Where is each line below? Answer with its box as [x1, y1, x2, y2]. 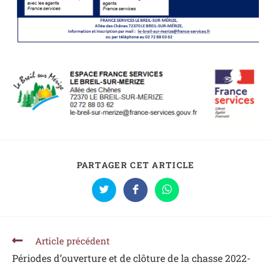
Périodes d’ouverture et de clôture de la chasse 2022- [12, 251, 250, 264]
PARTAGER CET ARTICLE [76, 159, 195, 171]
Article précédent [35, 234, 109, 247]
